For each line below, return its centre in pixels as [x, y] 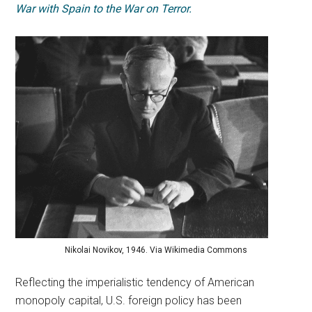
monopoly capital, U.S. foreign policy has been [129, 300]
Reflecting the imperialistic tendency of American [135, 282]
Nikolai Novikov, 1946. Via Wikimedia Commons [156, 250]
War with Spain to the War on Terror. [104, 9]
